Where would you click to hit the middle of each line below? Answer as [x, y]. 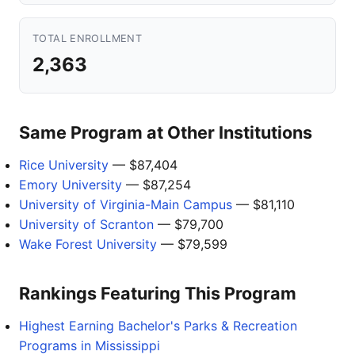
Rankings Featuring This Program [158, 293]
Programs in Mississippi [90, 345]
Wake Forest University [88, 244]
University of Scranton [86, 224]
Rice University [64, 165]
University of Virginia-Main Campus [126, 204]
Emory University [71, 185]
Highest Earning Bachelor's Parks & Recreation [158, 326]
